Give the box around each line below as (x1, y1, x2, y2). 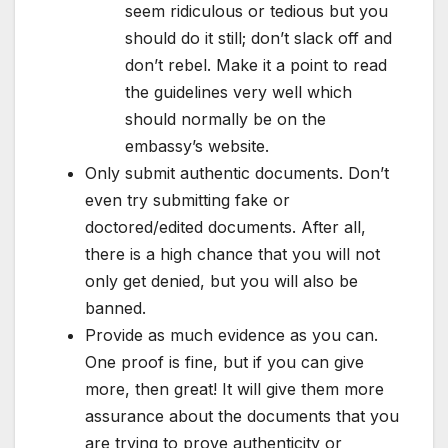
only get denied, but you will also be (85, 271, 358, 292)
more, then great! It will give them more (85, 379, 384, 400)
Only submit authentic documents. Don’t (85, 163, 389, 184)
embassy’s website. (125, 136, 269, 157)
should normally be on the (125, 109, 326, 130)
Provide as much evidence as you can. (85, 325, 378, 346)
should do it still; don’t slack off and (125, 28, 392, 49)
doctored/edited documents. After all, (85, 217, 366, 238)
